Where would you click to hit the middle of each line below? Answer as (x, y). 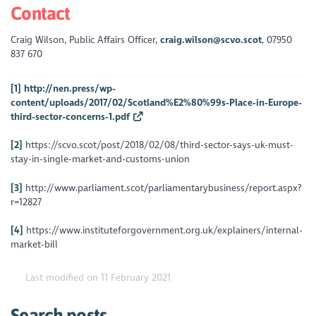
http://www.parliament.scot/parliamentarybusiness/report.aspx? (162, 188)
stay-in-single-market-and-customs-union (101, 159)
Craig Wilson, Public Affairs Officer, (86, 40)
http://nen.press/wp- (70, 89)
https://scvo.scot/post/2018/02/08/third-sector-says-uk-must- (158, 145)
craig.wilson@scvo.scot (211, 40)
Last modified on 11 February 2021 (97, 278)
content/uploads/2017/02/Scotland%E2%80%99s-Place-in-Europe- (157, 103)
